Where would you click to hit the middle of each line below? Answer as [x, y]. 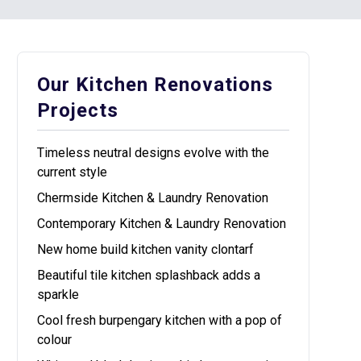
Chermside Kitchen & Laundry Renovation [153, 198]
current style [73, 172]
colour [55, 340]
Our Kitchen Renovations [156, 85]
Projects [78, 110]
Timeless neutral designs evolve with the [154, 153]
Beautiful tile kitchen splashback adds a [149, 275]
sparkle [58, 295]
